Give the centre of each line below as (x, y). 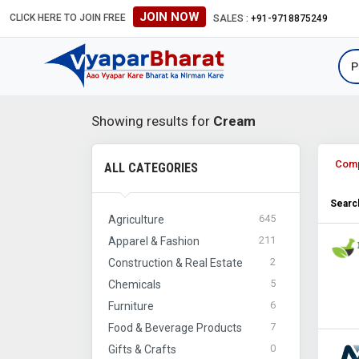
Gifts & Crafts (142, 349)
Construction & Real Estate (175, 262)
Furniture (131, 306)
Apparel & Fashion (154, 241)
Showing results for (152, 121)
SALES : (232, 19)
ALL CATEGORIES (151, 167)
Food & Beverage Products (175, 327)
